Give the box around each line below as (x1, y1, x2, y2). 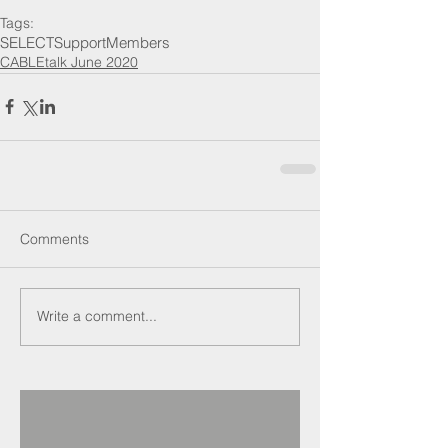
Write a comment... (37, 307, 157, 326)
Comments (20, 229, 89, 248)
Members (106, 32, 170, 52)
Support (54, 32, 106, 52)
